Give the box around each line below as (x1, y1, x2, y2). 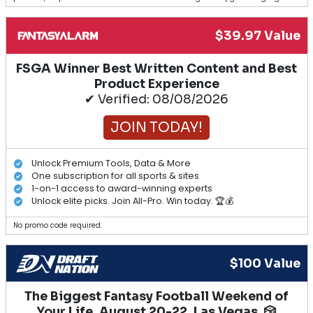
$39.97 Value (214, 27, 300, 43)
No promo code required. (13, 220, 102, 230)
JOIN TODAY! (110, 118, 203, 136)
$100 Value (229, 255, 300, 271)
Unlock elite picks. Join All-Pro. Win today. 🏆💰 (31, 195, 233, 208)
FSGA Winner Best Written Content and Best (16, 60, 297, 76)
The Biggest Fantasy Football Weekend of (24, 288, 289, 304)
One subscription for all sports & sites (31, 170, 199, 182)
